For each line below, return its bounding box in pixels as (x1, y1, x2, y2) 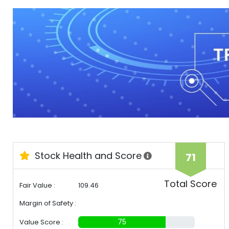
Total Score (164, 177, 217, 191)
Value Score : (19, 217, 63, 227)
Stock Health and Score (32, 149, 142, 163)
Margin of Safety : (19, 198, 76, 209)
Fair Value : (19, 180, 55, 191)
